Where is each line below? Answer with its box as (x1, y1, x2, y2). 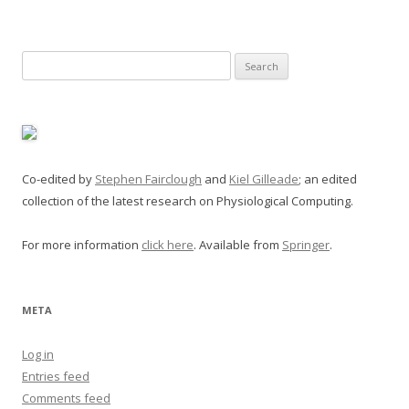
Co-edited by (22, 171, 95, 187)
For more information (22, 236, 142, 253)
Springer (282, 236, 330, 253)
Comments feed (22, 390, 110, 406)
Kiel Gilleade (229, 171, 299, 187)
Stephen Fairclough (95, 171, 202, 187)
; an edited (299, 171, 357, 187)
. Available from (194, 236, 282, 253)
